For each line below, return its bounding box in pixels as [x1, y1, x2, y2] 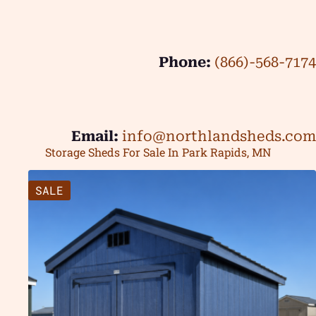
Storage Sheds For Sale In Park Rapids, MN [45, 144, 271, 159]
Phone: [159, 53, 211, 71]
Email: [71, 127, 119, 145]
